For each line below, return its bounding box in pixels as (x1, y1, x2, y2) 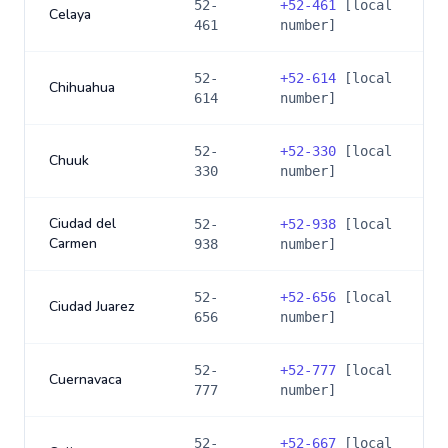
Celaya (49, 5, 91, 24)
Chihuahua (49, 78, 115, 97)
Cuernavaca (49, 370, 122, 389)
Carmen (49, 234, 97, 253)
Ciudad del (49, 214, 116, 233)
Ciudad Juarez (49, 297, 135, 316)
